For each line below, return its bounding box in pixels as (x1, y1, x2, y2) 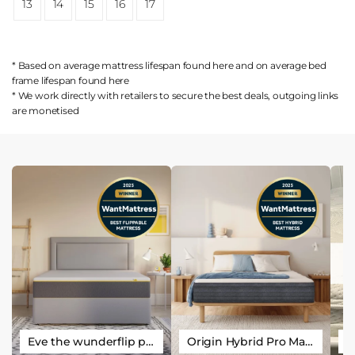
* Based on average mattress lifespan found (12, 59, 213, 71)
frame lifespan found (12, 74, 109, 86)
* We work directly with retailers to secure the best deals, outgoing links (12, 89, 339, 101)
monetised (29, 104, 79, 116)
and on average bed (233, 59, 326, 71)
